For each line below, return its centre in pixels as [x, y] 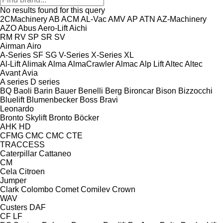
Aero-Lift [53, 28]
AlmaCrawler [91, 64]
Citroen [32, 171]
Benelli [91, 91]
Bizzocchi [195, 91]
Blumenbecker [52, 100]
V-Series [74, 55]
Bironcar [139, 91]
